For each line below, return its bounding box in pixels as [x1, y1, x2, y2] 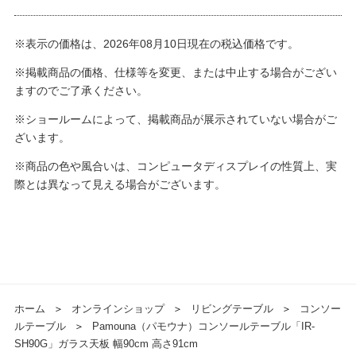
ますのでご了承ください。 [14, 84, 148, 98]
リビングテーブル [190, 303, 273, 315]
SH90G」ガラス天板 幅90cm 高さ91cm [14, 338, 198, 350]
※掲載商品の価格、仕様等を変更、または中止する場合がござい [14, 66, 337, 79]
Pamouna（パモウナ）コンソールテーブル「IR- [91, 320, 315, 333]
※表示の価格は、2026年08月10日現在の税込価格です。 [14, 37, 299, 51]
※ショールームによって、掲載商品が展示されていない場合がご [14, 113, 337, 126]
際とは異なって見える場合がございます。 [14, 178, 226, 192]
